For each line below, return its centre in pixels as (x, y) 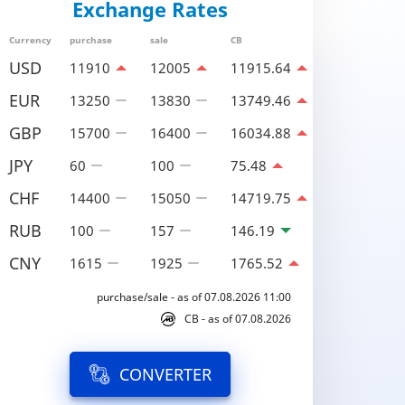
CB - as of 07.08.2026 (238, 319)
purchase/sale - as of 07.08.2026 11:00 (194, 297)
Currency (30, 40)
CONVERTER (165, 374)
